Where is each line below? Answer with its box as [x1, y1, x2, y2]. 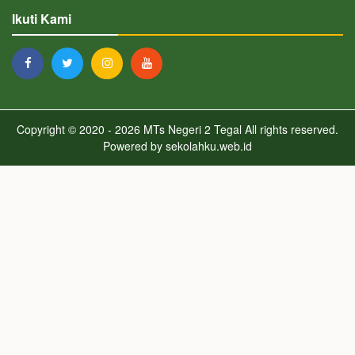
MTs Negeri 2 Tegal [140, 121, 242, 138]
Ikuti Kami [12, 10, 71, 29]
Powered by [103, 138, 166, 155]
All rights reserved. [242, 121, 338, 138]
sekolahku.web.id [166, 138, 252, 155]
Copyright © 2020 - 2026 [17, 121, 140, 138]
